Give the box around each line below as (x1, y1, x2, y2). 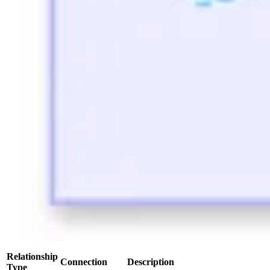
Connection (60, 257, 107, 268)
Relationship (7, 251, 58, 262)
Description (127, 257, 174, 268)
